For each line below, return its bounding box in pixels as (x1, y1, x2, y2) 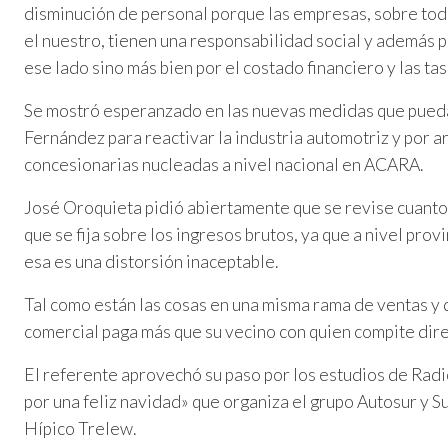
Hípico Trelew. (24, 418, 136, 440)
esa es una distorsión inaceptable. (24, 251, 278, 273)
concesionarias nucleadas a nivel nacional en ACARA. (24, 154, 423, 176)
